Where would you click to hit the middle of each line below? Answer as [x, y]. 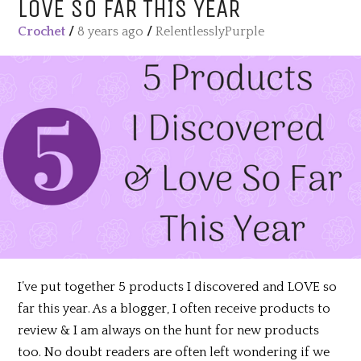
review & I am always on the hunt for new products [169, 330]
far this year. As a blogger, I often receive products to [174, 308]
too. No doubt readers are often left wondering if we [174, 352]
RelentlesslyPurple [210, 31]
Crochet [42, 31]
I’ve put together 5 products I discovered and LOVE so [178, 286]
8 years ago [111, 31]
